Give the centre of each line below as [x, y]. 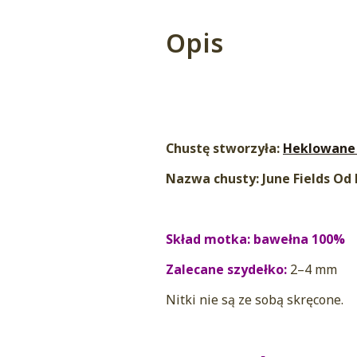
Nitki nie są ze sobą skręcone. [255, 300]
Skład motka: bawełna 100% [257, 239]
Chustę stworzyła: [224, 149]
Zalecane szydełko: [228, 270]
